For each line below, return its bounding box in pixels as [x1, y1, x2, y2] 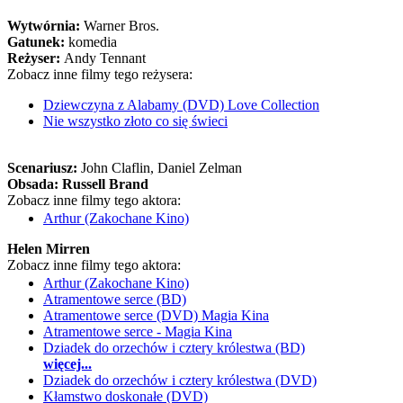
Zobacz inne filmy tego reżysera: [7, 67, 193, 82]
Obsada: [7, 176, 62, 192]
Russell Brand [62, 176, 148, 192]
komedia [68, 34, 117, 49]
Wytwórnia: [7, 18, 84, 33]
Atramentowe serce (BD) [43, 291, 186, 307]
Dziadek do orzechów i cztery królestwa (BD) [43, 340, 305, 355]
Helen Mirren [7, 241, 90, 256]
